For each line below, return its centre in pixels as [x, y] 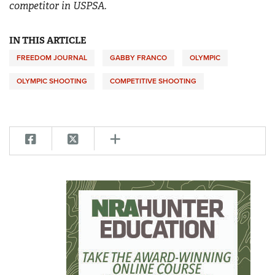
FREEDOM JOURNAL [52, 58]
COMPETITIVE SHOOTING [153, 81]
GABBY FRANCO [138, 58]
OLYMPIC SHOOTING [52, 81]
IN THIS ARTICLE [48, 41]
